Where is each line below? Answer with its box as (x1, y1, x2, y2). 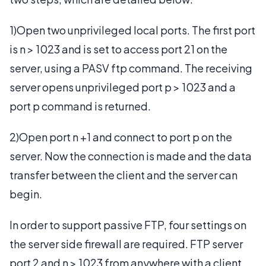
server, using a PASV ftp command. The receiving (9, 61, 252, 75)
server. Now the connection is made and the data (9, 148, 252, 163)
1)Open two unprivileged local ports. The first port (9, 23, 255, 37)
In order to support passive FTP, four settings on (9, 217, 246, 232)
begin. (9, 186, 42, 201)
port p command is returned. (9, 99, 151, 113)
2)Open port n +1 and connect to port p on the (9, 129, 232, 144)
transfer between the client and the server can (9, 167, 237, 182)
